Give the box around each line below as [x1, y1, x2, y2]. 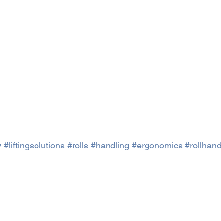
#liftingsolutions [4, 140, 65, 151]
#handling [91, 140, 129, 151]
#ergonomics [132, 140, 183, 151]
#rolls [67, 140, 88, 151]
